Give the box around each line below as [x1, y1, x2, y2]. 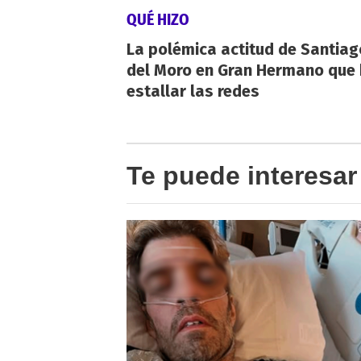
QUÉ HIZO [127, 9, 189, 29]
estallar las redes [127, 81, 259, 101]
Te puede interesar [127, 160, 357, 190]
